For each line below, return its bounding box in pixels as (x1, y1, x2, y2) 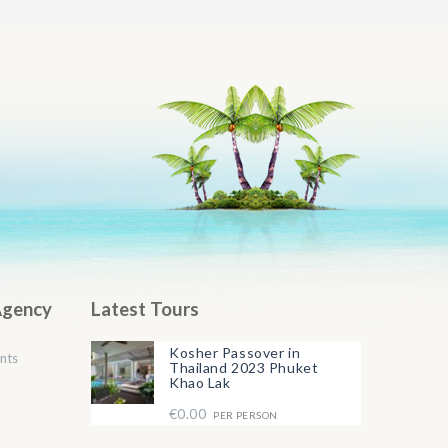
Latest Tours (91, 298, 199, 321)
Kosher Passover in (169, 344, 301, 362)
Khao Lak (169, 374, 231, 392)
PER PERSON (211, 409, 278, 422)
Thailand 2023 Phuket (169, 359, 319, 377)
